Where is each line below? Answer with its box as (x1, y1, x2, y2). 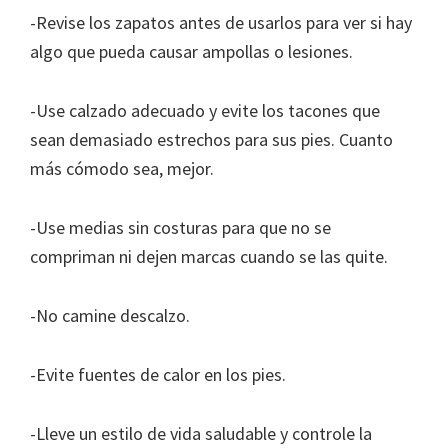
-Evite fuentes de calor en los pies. (30, 363, 286, 387)
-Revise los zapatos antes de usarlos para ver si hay (30, 11, 412, 35)
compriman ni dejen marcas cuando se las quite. (30, 245, 388, 269)
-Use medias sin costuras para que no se (30, 216, 331, 240)
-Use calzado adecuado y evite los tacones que (30, 99, 380, 123)
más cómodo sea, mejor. (30, 157, 214, 181)
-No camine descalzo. (30, 304, 190, 328)
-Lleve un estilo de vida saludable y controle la (30, 422, 372, 446)
